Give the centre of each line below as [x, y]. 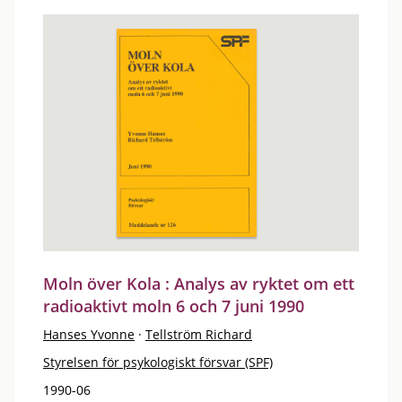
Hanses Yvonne [89, 334]
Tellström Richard [199, 334]
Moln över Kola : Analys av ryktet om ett [199, 284]
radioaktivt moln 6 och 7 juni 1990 [174, 306]
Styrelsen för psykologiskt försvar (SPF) [158, 362]
